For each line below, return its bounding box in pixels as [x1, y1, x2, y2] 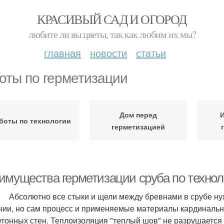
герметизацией [111, 121, 165, 131]
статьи [136, 45, 166, 60]
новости [90, 45, 127, 60]
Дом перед [119, 109, 157, 119]
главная [44, 45, 81, 60]
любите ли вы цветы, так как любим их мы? [28, 27, 196, 41]
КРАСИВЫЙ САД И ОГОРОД [37, 10, 187, 27]
